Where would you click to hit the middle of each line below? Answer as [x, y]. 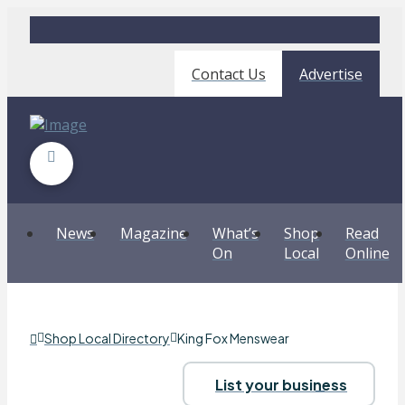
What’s [235, 233]
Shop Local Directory [107, 339]
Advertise [331, 74]
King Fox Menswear [233, 339]
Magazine [153, 233]
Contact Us [228, 74]
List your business [282, 384]
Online [367, 253]
